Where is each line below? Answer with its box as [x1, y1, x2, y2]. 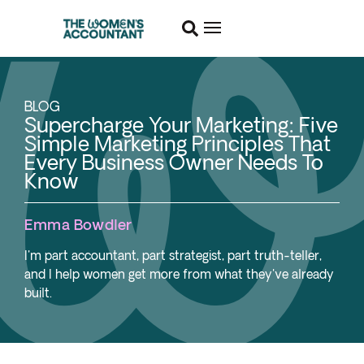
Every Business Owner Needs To [24, 150, 323, 174]
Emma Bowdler [24, 216, 132, 232]
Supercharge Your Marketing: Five [24, 113, 338, 136]
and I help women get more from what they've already [24, 267, 334, 281]
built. [24, 286, 52, 300]
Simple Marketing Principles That [24, 132, 331, 155]
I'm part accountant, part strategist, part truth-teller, [24, 249, 322, 262]
